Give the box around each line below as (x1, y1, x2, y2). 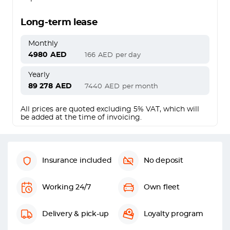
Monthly (28, 40, 58, 47)
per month (122, 83, 158, 90)
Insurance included (42, 157, 112, 164)
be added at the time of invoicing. (21, 114, 142, 121)
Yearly (28, 71, 50, 79)
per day (116, 51, 141, 59)
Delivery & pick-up (42, 210, 109, 218)
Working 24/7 (42, 184, 91, 191)
